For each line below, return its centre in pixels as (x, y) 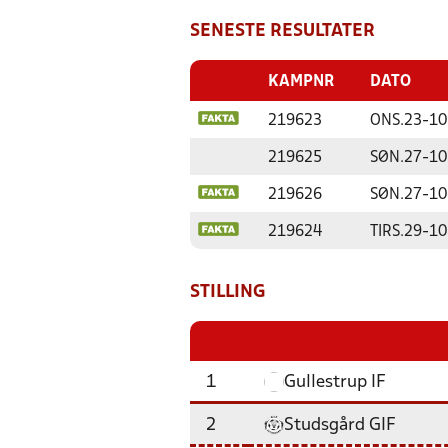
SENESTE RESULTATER (282, 31)
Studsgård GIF (340, 425)
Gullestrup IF (335, 382)
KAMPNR (301, 82)
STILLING (228, 292)
